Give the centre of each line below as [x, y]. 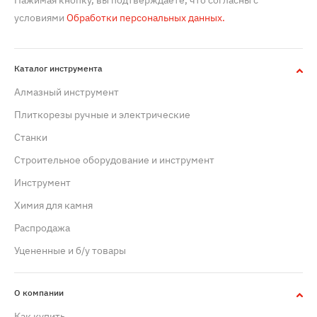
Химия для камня [53, 206]
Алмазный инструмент [67, 92]
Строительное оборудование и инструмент [114, 160]
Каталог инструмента [58, 69]
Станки [31, 138]
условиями [39, 18]
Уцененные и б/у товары [70, 251]
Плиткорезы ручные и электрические [102, 115]
